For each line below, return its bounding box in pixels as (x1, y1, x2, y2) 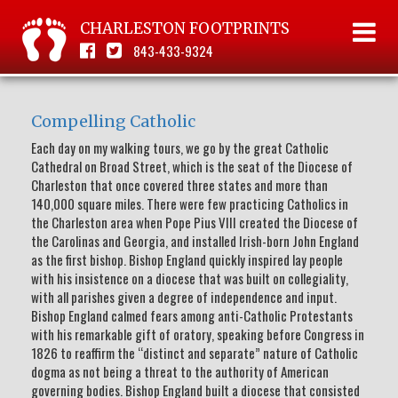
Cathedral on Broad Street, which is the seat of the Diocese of (31, 156, 353, 176)
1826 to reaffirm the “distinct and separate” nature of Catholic (31, 343, 358, 362)
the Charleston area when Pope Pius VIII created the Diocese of (31, 212, 358, 232)
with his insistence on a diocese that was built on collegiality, (31, 268, 348, 288)
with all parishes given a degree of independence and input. (31, 287, 337, 306)
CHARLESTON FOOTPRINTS (80, 19, 290, 38)
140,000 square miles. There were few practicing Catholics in (31, 194, 348, 213)
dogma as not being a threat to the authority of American (31, 362, 329, 381)
